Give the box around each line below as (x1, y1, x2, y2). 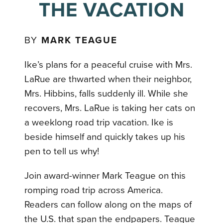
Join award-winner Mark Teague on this (24, 170, 186, 181)
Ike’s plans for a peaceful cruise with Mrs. (24, 59, 193, 70)
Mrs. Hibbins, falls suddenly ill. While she (24, 88, 189, 99)
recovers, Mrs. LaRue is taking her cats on (24, 103, 196, 113)
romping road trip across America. (24, 185, 163, 196)
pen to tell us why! (24, 146, 100, 157)
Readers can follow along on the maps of (24, 199, 192, 210)
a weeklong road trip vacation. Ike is (24, 117, 174, 128)
